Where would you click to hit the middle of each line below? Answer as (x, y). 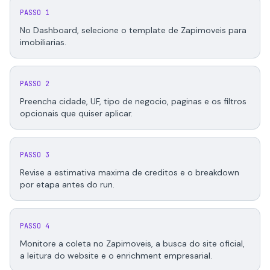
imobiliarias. (43, 42)
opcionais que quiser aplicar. (76, 113)
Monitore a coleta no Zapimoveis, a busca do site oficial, (132, 243)
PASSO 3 (35, 155)
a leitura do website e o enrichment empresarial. (116, 256)
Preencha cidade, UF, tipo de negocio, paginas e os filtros (133, 101)
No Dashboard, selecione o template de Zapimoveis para (133, 30)
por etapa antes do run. (67, 184)
